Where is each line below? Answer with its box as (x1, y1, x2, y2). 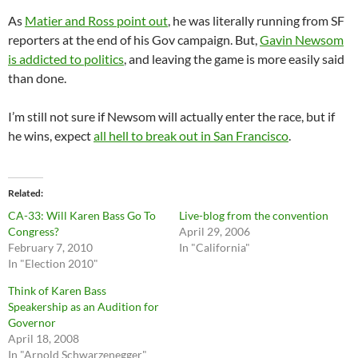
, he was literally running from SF (168, 13, 344, 29)
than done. (8, 70, 66, 86)
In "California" (179, 241, 250, 255)
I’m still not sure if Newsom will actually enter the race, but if (8, 109, 335, 125)
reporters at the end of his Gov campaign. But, (8, 32, 260, 48)
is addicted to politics (8, 51, 124, 67)
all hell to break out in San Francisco (93, 128, 288, 144)
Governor (8, 316, 56, 330)
